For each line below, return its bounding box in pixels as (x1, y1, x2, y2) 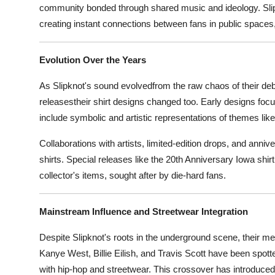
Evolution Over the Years (39, 54, 146, 65)
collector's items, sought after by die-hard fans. (39, 169, 226, 180)
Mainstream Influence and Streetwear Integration (39, 206, 248, 217)
